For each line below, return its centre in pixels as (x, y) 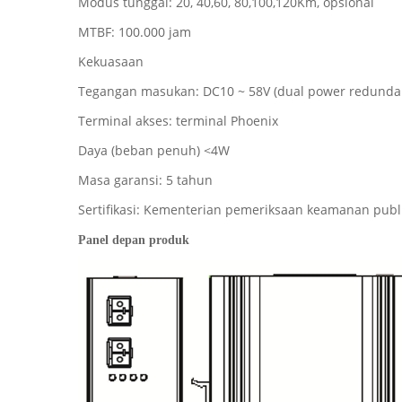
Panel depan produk (134, 240)
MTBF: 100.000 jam (135, 32)
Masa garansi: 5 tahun (145, 180)
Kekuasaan (111, 61)
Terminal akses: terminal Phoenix (178, 121)
